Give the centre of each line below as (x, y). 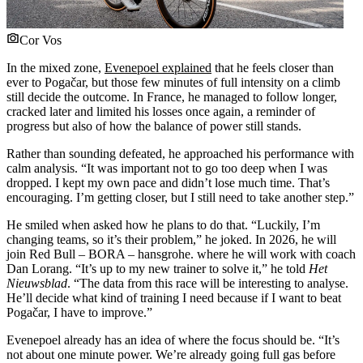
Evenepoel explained (158, 67)
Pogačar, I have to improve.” (79, 312)
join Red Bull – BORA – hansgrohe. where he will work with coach (181, 254)
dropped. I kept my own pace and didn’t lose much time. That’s (168, 182)
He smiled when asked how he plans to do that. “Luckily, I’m (163, 224)
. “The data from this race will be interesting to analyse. (208, 283)
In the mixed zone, (56, 67)
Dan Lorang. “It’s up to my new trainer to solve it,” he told (158, 268)
